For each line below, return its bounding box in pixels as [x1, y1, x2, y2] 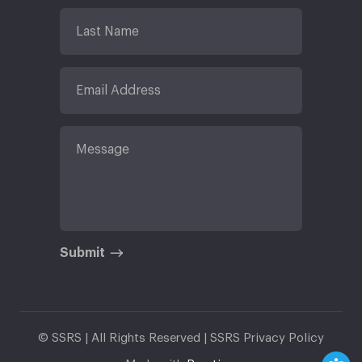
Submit [60, 246, 105, 259]
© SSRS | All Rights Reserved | [38, 331, 210, 344]
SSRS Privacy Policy [210, 331, 324, 344]
